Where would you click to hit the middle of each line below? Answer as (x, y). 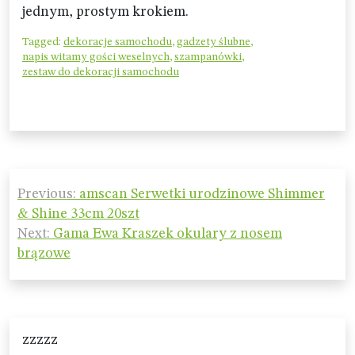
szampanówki (208, 57)
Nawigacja (59, 181)
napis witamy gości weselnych (96, 57)
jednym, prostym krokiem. (105, 12)
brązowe (44, 254)
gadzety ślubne (214, 42)
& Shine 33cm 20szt (78, 214)
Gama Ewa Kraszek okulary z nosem (168, 234)
